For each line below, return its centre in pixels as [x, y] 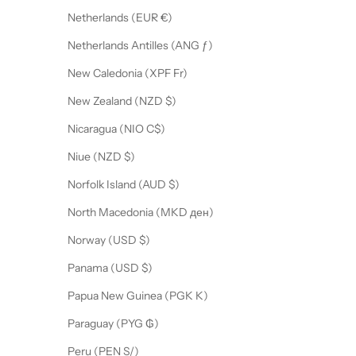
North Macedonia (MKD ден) [202, 213]
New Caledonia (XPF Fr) [180, 74]
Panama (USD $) [147, 268]
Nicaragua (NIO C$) [156, 129]
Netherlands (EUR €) [166, 18]
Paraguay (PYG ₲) [152, 324]
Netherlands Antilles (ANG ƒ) [207, 46]
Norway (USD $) [145, 240]
